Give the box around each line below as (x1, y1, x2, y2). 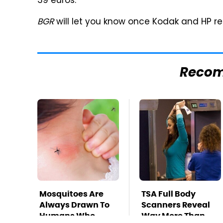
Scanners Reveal (141, 199, 210, 210)
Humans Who (39, 210, 95, 221)
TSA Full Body (141, 188, 196, 199)
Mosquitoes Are (39, 188, 104, 199)
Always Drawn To (39, 199, 110, 210)
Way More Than (141, 210, 205, 221)
